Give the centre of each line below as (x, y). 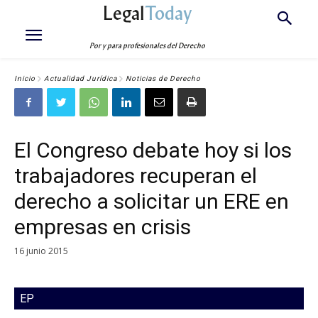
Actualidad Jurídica (81, 79)
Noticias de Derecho (163, 79)
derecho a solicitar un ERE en (152, 201)
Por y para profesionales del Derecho (148, 46)
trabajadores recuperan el (136, 176)
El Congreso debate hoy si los (153, 150)
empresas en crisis (103, 227)
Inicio (25, 79)
